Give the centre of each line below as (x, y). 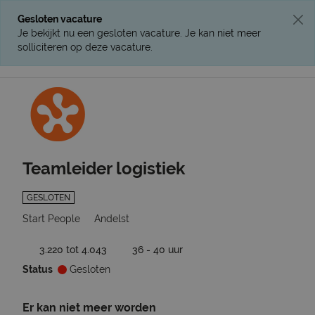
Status (38, 269)
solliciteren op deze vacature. (85, 47)
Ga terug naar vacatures (240, 92)
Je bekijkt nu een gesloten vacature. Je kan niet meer (139, 33)
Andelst (112, 219)
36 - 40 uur (157, 250)
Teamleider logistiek (104, 168)
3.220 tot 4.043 (73, 250)
